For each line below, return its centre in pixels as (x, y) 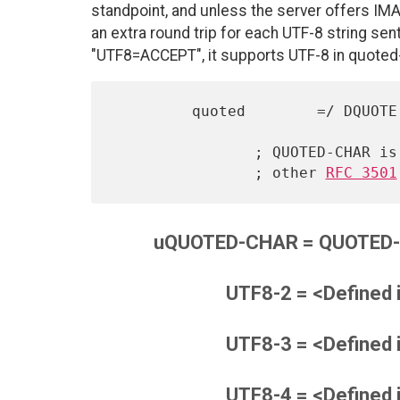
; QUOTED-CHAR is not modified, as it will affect (183, 153)
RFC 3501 (361, 173)
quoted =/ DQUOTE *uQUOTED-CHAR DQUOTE (151, 112)
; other (290, 173)
